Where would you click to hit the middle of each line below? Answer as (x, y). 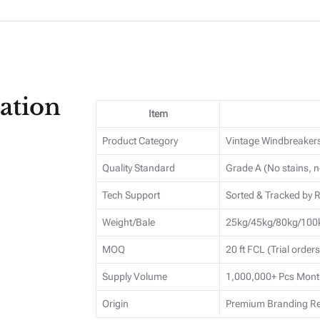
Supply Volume (135, 277)
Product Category (140, 141)
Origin (116, 304)
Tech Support (131, 195)
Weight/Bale (129, 222)
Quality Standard (139, 168)
